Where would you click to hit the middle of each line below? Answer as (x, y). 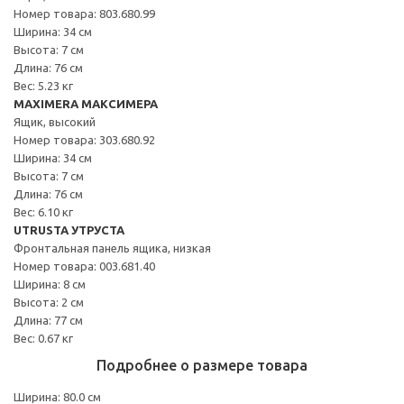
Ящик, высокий (55, 121)
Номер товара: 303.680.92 (84, 139)
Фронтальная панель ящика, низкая (112, 248)
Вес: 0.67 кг (43, 338)
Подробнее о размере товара (202, 365)
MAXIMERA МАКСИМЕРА (86, 103)
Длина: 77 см (48, 320)
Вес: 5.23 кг (43, 85)
